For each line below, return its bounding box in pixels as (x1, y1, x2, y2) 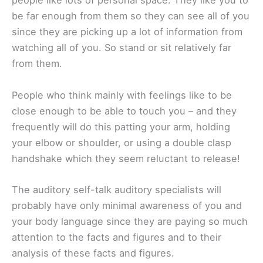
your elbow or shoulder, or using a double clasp (12, 136, 231, 149)
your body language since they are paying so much (12, 215, 248, 227)
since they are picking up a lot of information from (12, 26, 242, 38)
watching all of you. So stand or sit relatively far (12, 42, 231, 54)
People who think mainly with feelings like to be (12, 89, 232, 101)
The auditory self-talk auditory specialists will (12, 183, 221, 195)
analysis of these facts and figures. (12, 247, 174, 259)
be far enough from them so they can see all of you (12, 10, 249, 22)
